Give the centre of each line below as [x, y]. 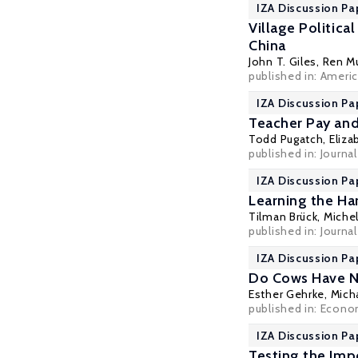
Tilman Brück [283, 217]
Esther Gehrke [287, 294]
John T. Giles [283, 62]
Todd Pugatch [286, 139]
